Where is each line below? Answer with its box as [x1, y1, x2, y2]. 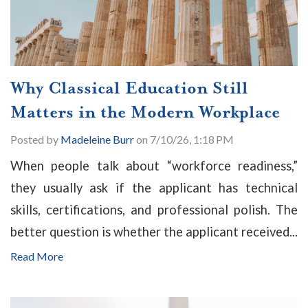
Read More [10, 250, 63, 263]
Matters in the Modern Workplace [10, 101, 280, 124]
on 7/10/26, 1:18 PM [134, 133, 234, 146]
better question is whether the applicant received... [10, 224, 298, 240]
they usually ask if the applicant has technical [10, 180, 298, 196]
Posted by [10, 133, 60, 146]
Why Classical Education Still [10, 77, 248, 100]
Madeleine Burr [60, 133, 134, 146]
